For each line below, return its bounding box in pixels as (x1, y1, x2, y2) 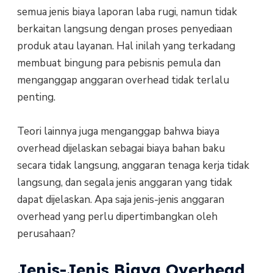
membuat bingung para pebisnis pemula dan (16, 55, 221, 70)
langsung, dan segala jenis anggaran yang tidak (16, 175, 232, 190)
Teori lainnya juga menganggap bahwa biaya (16, 124, 219, 139)
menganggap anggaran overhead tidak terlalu (16, 73, 229, 87)
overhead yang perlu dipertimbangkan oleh (16, 210, 218, 224)
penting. (16, 90, 55, 104)
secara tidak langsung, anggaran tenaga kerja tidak (16, 158, 249, 173)
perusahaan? (16, 227, 76, 241)
